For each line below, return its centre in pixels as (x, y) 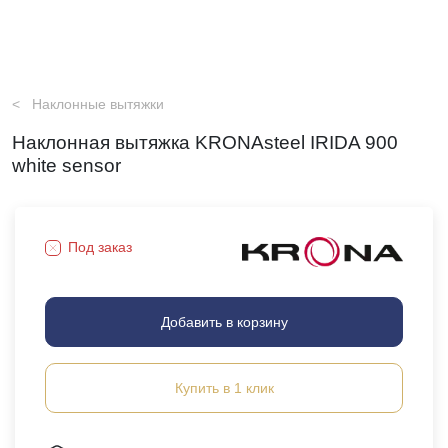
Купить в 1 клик (224, 388)
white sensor (66, 165)
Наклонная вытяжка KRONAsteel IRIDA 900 (205, 142)
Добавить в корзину (224, 322)
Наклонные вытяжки (98, 104)
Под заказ (100, 247)
